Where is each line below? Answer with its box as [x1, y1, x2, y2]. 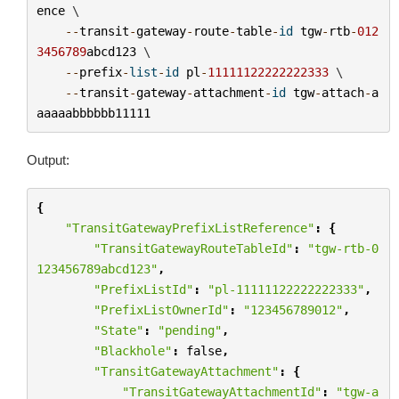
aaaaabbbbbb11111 [36, 105, 151, 120]
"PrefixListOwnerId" [93, 302, 229, 317]
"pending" [157, 322, 222, 338]
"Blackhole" [93, 343, 172, 358]
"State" [93, 322, 143, 338]
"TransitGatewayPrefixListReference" [64, 220, 314, 235]
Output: [27, 152, 69, 167]
